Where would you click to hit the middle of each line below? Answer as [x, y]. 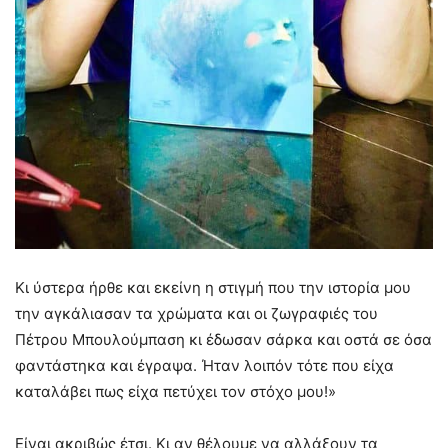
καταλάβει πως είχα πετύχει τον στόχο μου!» [175, 392]
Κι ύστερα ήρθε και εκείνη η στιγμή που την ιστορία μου [213, 288]
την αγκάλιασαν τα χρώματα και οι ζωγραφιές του [196, 314]
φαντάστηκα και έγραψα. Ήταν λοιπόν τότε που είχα [204, 366]
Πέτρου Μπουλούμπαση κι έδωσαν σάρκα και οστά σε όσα [223, 340]
